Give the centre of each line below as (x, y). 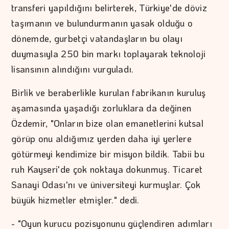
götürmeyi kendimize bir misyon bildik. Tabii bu (108, 154)
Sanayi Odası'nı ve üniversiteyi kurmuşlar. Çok (106, 184)
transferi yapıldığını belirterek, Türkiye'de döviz (109, 7)
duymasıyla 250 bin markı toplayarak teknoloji (109, 53)
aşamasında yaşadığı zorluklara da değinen (101, 108)
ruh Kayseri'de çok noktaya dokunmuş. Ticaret (107, 169)
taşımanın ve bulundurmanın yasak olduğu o (102, 23)
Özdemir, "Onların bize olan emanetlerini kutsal (108, 123)
